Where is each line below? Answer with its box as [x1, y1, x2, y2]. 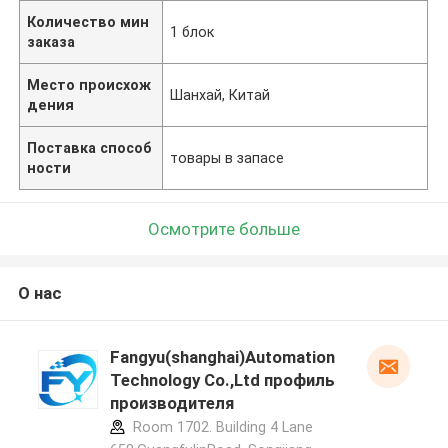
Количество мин [27, 13, 150, 30]
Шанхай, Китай [170, 86, 271, 103]
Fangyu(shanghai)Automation [109, 347, 335, 368]
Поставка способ [27, 139, 153, 156]
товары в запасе [170, 149, 285, 166]
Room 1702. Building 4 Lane [128, 419, 313, 436]
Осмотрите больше [148, 218, 300, 239]
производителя [109, 393, 234, 414]
